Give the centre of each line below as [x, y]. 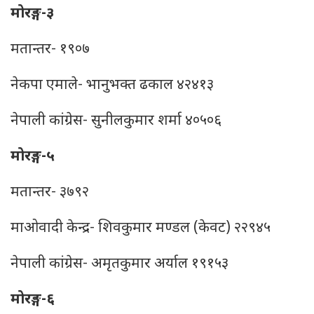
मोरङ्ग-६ [33, 300]
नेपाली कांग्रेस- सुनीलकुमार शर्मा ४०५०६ [116, 121]
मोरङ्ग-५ [33, 157]
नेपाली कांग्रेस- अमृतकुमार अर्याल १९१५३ [120, 264]
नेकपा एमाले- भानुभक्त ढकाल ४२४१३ [112, 86]
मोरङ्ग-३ [32, 14]
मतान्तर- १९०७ [50, 50]
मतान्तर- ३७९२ [50, 193]
